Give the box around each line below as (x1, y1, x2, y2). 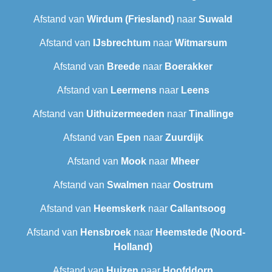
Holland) (114, 242, 152, 253)
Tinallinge (188, 109, 234, 120)
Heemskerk (93, 203, 146, 214)
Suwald (199, 14, 233, 25)
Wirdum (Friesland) (87, 14, 174, 25)
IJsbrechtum (92, 38, 151, 49)
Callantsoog (170, 203, 226, 214)
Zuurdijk (165, 132, 203, 143)
